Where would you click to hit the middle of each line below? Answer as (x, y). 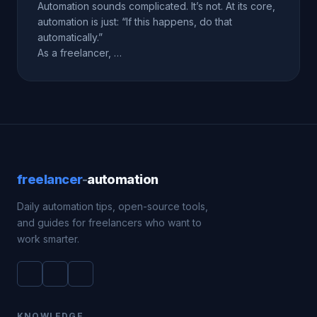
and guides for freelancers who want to (109, 223)
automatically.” (70, 37)
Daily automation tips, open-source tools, (113, 206)
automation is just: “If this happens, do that (135, 22)
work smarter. (48, 239)
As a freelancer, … (80, 53)
